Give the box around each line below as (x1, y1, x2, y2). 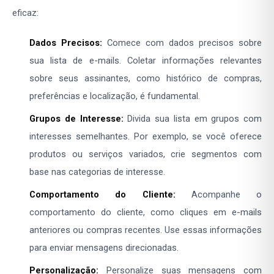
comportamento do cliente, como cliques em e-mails (29, 207, 262, 218)
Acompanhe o (175, 189, 262, 201)
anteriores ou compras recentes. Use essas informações (29, 224, 262, 236)
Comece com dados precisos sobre (102, 37, 262, 49)
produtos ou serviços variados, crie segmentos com (29, 149, 262, 160)
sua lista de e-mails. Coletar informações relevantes (29, 55, 262, 67)
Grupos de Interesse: (29, 113, 124, 125)
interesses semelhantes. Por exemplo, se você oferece (29, 131, 262, 143)
